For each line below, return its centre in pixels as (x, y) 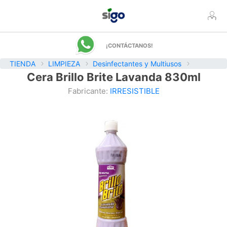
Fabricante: (88, 91)
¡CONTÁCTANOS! (129, 45)
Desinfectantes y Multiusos (137, 64)
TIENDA (23, 64)
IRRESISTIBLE (135, 91)
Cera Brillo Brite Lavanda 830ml (113, 77)
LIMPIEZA (64, 64)
